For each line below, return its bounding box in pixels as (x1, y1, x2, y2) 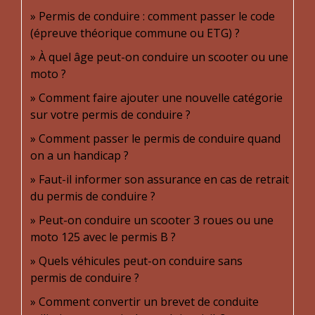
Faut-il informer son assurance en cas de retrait (39, 172, 289, 187)
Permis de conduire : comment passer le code (39, 8, 275, 24)
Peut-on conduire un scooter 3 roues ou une (39, 212, 274, 228)
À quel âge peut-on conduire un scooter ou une (39, 49, 288, 65)
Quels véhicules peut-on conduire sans (39, 253, 243, 269)
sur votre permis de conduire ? (30, 107, 191, 122)
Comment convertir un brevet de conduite (39, 294, 259, 309)
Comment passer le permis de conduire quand (39, 131, 281, 146)
